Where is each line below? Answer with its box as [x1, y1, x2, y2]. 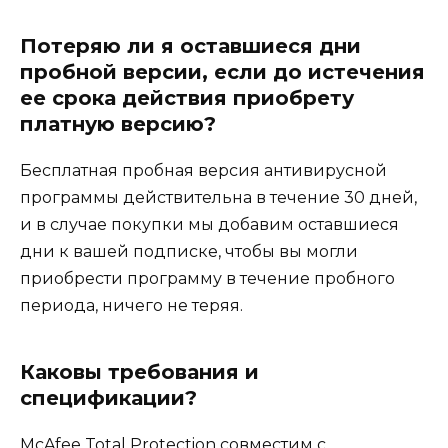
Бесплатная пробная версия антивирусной [20, 161, 387, 181]
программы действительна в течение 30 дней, [20, 188, 417, 208]
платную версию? [20, 112, 216, 137]
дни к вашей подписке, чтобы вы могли [20, 242, 358, 262]
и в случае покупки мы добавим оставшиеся [20, 215, 399, 235]
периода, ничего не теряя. [20, 296, 243, 316]
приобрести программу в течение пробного [20, 269, 395, 289]
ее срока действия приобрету [20, 86, 354, 111]
